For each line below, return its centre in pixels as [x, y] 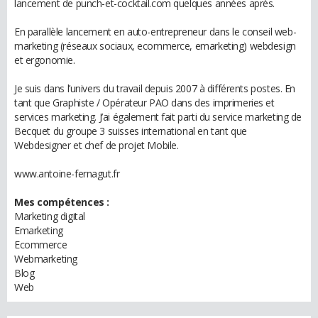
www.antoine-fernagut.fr [67, 174]
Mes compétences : [62, 202]
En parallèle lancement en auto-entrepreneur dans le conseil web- [155, 32]
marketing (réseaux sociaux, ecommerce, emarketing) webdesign [155, 46]
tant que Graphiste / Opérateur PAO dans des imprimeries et [144, 103]
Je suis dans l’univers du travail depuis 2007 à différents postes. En [155, 88]
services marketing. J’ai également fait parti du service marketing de [158, 117]
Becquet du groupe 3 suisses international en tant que [131, 131]
